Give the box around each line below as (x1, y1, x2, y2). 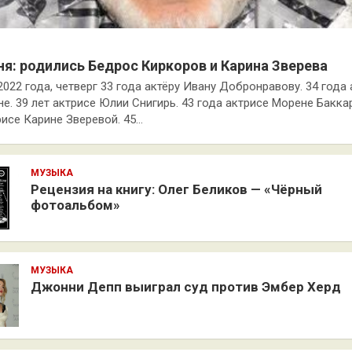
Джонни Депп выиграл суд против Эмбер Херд (31, 279, 341, 295)
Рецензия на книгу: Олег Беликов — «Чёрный (31, 181, 322, 197)
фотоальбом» (31, 197, 120, 213)
